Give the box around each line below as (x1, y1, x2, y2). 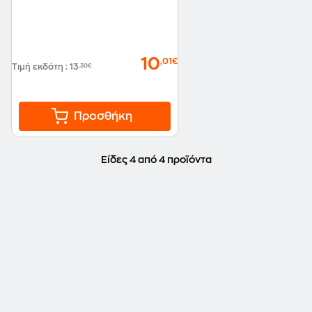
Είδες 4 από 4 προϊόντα (100, 155, 212, 164)
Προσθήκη (74, 111, 132, 122)
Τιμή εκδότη (12, 62, 65, 71)
